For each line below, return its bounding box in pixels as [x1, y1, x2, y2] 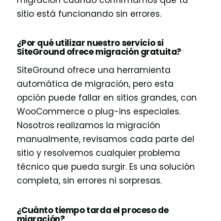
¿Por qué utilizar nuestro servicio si [16, 37, 164, 49]
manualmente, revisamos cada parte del [16, 133, 194, 146]
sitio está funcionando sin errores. [16, 7, 161, 20]
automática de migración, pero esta [16, 78, 174, 90]
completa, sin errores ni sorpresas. [16, 175, 162, 187]
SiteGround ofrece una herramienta [16, 64, 171, 76]
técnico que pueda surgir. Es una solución [16, 161, 195, 173]
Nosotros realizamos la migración [16, 119, 160, 132]
